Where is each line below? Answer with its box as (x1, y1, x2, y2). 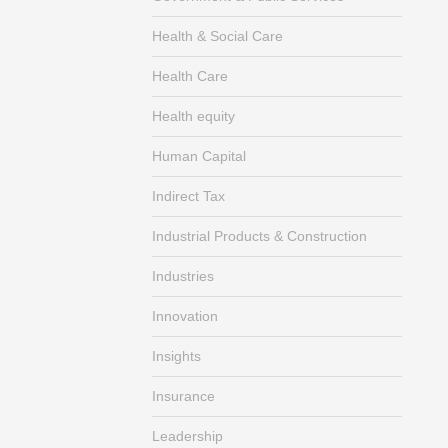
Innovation (152, 308, 218, 324)
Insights (152, 348, 201, 364)
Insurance (152, 388, 215, 404)
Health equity (152, 108, 235, 124)
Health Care (152, 68, 228, 84)
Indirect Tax (152, 188, 225, 204)
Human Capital (152, 148, 246, 164)
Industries (152, 268, 214, 284)
